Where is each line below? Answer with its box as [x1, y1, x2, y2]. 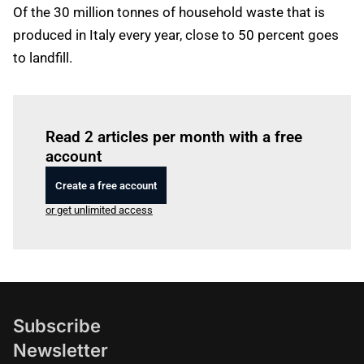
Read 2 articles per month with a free [45, 128, 302, 146]
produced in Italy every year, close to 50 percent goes [13, 27, 339, 43]
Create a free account [55, 179, 157, 192]
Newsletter [13, 340, 108, 361]
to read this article [154, 108, 238, 120]
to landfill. [13, 50, 72, 66]
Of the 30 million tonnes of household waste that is [13, 4, 325, 20]
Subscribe [13, 315, 101, 336]
